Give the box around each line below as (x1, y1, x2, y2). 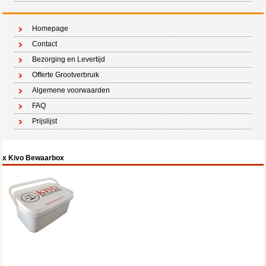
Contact (32, 40, 58, 49)
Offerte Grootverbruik (32, 71, 100, 80)
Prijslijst (32, 117, 58, 126)
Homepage (32, 24, 69, 33)
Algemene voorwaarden (32, 86, 110, 95)
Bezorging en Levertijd (32, 55, 106, 64)
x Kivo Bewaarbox (2, 154, 65, 163)
